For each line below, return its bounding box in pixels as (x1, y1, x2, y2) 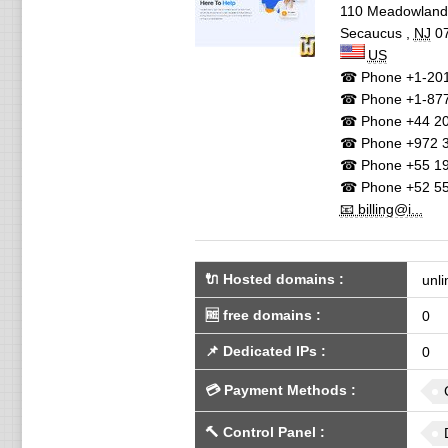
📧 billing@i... (339, 201, 423, 217)
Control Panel (222, 424, 316, 440)
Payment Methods (223, 382, 347, 398)
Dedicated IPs (222, 343, 317, 359)
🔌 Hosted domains (204, 271, 335, 287)
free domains (222, 307, 312, 323)
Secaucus (339, 25, 402, 41)
